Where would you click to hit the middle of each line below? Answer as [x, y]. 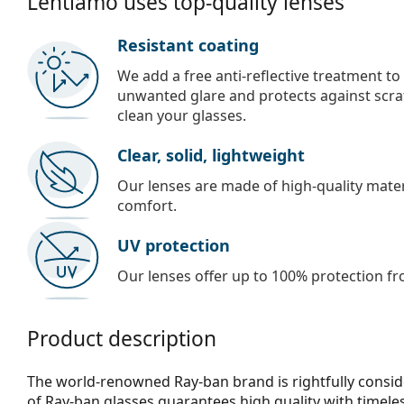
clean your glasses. [182, 115]
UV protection [174, 245]
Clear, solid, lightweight [211, 155]
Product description [122, 338]
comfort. [147, 205]
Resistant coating [188, 45]
